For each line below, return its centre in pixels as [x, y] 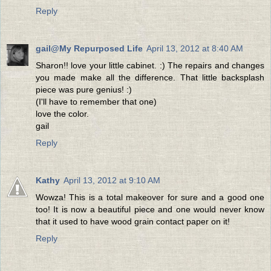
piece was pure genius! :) [84, 89]
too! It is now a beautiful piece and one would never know [150, 209]
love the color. [62, 113]
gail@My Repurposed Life [89, 48]
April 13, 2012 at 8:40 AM [195, 48]
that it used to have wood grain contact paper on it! [133, 221]
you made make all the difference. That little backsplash [150, 77]
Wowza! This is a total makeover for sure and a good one [150, 197]
